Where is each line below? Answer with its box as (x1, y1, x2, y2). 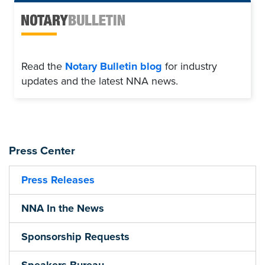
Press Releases (21, 173, 95, 186)
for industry (162, 60, 217, 73)
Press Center (9, 144, 75, 157)
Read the (21, 60, 65, 73)
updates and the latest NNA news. (21, 75, 178, 88)
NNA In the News (21, 201, 104, 215)
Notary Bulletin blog (65, 60, 162, 73)
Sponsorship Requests (21, 230, 130, 243)
